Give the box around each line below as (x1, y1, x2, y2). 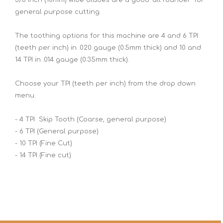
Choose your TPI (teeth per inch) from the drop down (15, 80, 196, 87)
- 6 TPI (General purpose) (15, 127, 99, 135)
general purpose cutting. (15, 8, 101, 15)
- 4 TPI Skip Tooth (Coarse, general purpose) (15, 115, 166, 123)
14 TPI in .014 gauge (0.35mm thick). (15, 56, 129, 63)
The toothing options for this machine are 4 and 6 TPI (15, 32, 198, 39)
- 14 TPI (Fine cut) (15, 151, 71, 159)
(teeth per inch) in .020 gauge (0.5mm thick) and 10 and (15, 44, 201, 51)
